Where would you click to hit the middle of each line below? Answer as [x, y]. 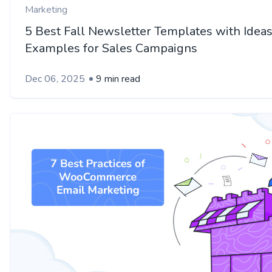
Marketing [46, 10]
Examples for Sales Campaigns [111, 49]
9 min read [118, 79]
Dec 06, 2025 [55, 79]
